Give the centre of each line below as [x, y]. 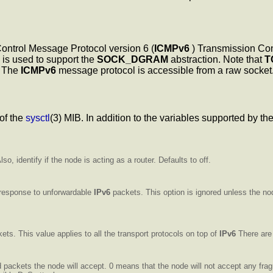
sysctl [38, 118]
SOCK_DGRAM [133, 60]
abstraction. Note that [216, 60]
